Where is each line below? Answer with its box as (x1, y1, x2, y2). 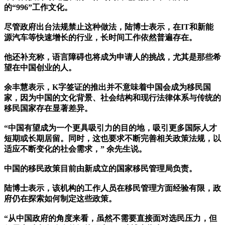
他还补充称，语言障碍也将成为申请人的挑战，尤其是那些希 (4, 53, 221, 62)
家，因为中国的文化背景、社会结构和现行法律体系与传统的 (4, 93, 221, 102)
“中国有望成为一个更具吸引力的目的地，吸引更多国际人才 (4, 124, 217, 133)
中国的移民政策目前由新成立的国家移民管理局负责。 (4, 164, 197, 173)
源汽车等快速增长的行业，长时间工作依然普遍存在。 (4, 33, 197, 42)
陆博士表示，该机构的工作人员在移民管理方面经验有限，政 (4, 184, 221, 193)
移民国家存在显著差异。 (4, 104, 92, 113)
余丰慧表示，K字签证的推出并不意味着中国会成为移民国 (4, 83, 211, 92)
